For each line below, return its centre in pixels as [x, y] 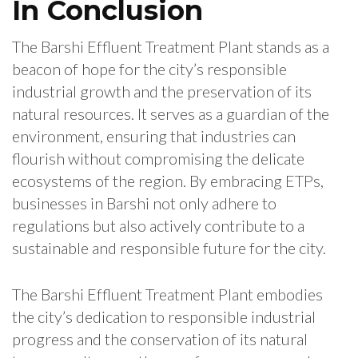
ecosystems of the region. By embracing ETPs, [168, 181]
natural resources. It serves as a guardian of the [171, 114]
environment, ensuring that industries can [154, 136]
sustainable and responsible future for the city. [169, 248]
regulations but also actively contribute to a [158, 226]
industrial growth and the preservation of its [162, 91]
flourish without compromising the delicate [158, 159]
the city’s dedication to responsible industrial [164, 317]
